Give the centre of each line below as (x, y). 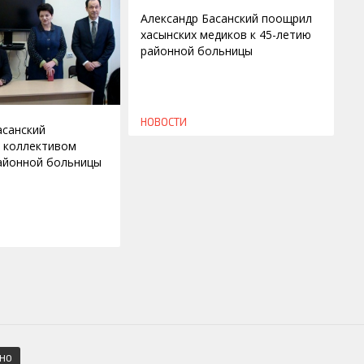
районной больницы (197, 51)
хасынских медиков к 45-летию (226, 35)
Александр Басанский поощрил (227, 19)
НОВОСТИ (164, 122)
